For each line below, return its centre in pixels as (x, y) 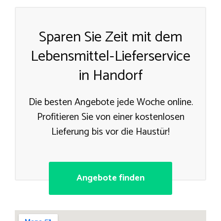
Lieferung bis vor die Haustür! (110, 132)
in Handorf (110, 76)
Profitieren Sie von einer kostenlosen (110, 117)
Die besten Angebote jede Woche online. (110, 103)
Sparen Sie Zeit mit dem (110, 37)
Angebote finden (110, 178)
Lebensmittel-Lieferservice (110, 57)
